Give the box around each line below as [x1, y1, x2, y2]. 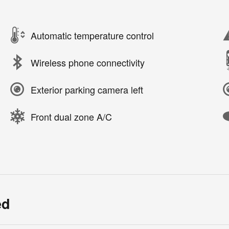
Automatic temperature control [31, 28, 154, 42]
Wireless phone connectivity [31, 55, 145, 69]
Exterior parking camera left [31, 82, 143, 96]
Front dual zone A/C [31, 109, 112, 123]
